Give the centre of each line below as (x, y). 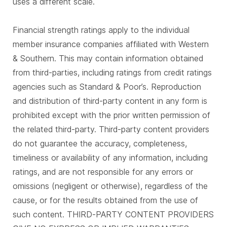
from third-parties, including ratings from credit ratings (112, 72)
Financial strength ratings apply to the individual (101, 30)
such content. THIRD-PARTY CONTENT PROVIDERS (113, 214)
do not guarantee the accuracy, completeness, (100, 143)
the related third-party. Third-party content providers (111, 129)
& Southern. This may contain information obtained (108, 58)
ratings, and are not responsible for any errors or (103, 172)
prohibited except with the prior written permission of (111, 115)
